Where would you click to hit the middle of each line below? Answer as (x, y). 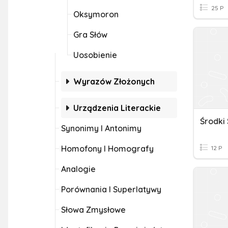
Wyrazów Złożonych (114, 81)
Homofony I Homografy (107, 149)
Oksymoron (96, 14)
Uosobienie (95, 55)
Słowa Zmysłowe (93, 210)
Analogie (78, 169)
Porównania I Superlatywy (111, 189)
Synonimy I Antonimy (101, 128)
